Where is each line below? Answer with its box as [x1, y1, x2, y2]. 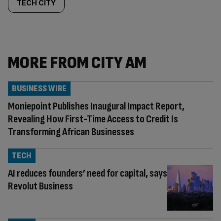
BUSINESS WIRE [12, 83, 67, 94]
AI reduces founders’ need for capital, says [8, 167, 167, 180]
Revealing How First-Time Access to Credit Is [8, 112, 178, 126]
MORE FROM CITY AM [8, 52, 147, 74]
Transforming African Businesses [8, 125, 134, 139]
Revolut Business [8, 180, 73, 193]
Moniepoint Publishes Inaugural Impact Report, [8, 100, 184, 113]
